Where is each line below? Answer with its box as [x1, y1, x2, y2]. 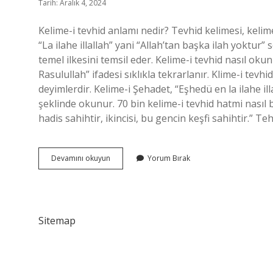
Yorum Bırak [147, 153, 190, 163]
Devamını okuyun [51, 153, 110, 163]
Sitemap [38, 214, 76, 227]
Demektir [110, 196, 141, 207]
